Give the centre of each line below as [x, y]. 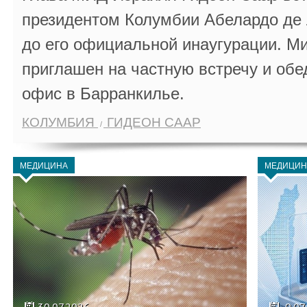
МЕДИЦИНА [44, 166]
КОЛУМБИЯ [60, 122]
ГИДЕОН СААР [152, 122]
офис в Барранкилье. [103, 94]
